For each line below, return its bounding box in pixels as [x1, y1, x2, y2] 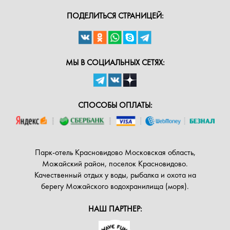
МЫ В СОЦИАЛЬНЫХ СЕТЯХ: [65, 57, 165, 68]
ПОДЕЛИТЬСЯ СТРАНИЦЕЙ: [66, 10, 164, 22]
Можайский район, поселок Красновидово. [42, 158, 188, 169]
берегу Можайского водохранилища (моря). [41, 181, 189, 192]
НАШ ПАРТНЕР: [88, 203, 142, 215]
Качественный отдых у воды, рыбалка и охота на [34, 169, 196, 181]
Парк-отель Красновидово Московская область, [34, 147, 196, 158]
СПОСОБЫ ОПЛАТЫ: [78, 100, 152, 111]
